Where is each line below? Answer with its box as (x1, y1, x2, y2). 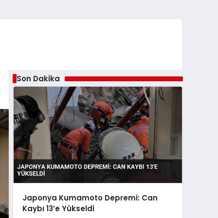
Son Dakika (16, 73, 60, 84)
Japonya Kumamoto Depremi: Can (22, 193, 158, 203)
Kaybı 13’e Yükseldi (22, 203, 94, 214)
